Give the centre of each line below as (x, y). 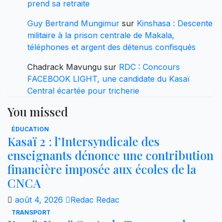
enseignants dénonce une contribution (111, 155)
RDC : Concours (149, 67)
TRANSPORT (31, 212)
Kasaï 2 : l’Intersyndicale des (83, 141)
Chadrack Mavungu (64, 67)
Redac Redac (95, 199)
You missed (38, 111)
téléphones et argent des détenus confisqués (111, 47)
